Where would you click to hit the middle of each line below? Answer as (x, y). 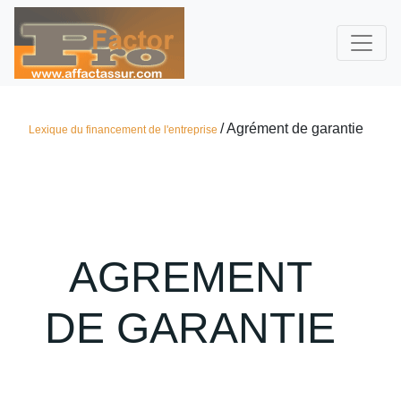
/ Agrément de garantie (292, 128)
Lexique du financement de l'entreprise (124, 130)
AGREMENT (190, 277)
